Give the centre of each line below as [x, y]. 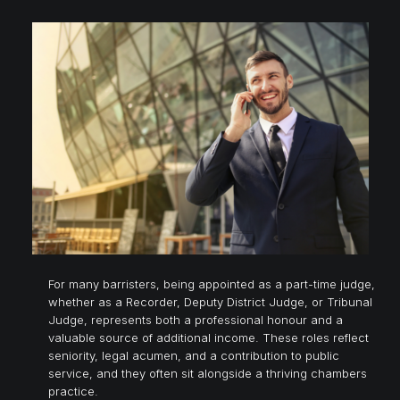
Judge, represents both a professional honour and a [196, 319]
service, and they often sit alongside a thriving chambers [208, 373]
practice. [73, 391]
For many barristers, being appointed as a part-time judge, [212, 283]
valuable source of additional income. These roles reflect [208, 337]
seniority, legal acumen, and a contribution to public [194, 355]
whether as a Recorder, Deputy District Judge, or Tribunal [210, 301]
